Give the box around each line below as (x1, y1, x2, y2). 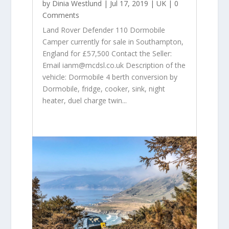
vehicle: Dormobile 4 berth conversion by (42, 72, 177, 82)
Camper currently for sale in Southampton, (42, 37, 184, 47)
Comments (42, 10, 79, 20)
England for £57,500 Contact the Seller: (42, 49, 172, 59)
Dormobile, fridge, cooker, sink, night (42, 84, 165, 94)
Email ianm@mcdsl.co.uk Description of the (42, 60, 186, 71)
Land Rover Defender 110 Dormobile (42, 25, 165, 35)
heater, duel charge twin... (42, 96, 127, 106)
